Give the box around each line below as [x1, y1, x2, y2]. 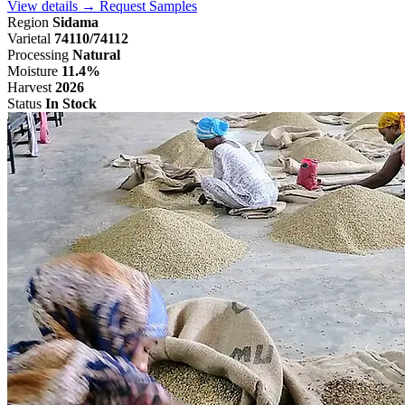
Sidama [52, 14, 99, 31]
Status [7, 96, 42, 112]
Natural [72, 47, 120, 63]
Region [7, 14, 49, 31]
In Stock [45, 96, 97, 112]
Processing [7, 47, 69, 63]
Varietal [7, 31, 51, 47]
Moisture [7, 63, 58, 80]
